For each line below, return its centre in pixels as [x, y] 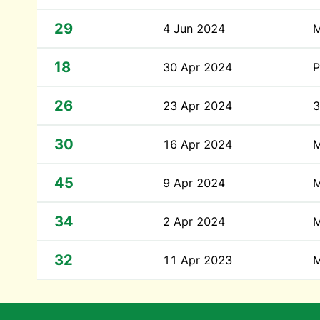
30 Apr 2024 [197, 67]
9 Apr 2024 [194, 183]
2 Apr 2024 [194, 221]
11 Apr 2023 [197, 260]
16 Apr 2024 [197, 144]
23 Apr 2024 [197, 106]
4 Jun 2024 [194, 29]
